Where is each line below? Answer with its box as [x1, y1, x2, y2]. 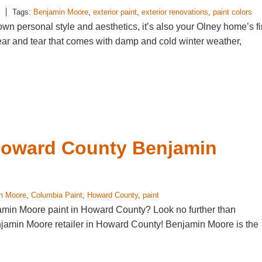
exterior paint [93, 8, 137, 16]
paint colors [213, 8, 252, 16]
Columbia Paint [31, 191, 82, 199]
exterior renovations [142, 8, 208, 16]
